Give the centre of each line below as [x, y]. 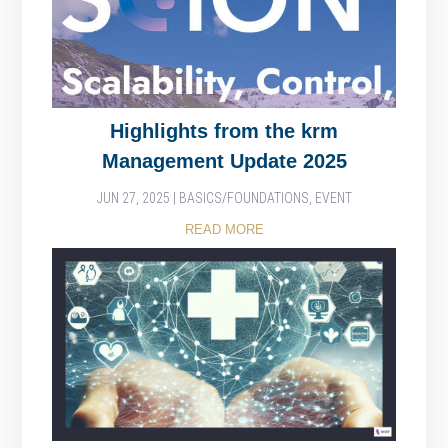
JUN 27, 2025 [133, 198]
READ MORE [224, 230]
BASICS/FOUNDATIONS [243, 198]
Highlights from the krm [224, 131]
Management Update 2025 [224, 161]
